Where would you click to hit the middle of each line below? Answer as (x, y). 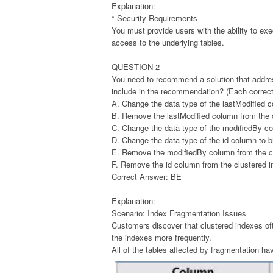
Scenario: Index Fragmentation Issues (179, 213)
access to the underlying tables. (168, 42)
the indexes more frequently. (161, 237)
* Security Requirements (154, 18)
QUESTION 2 (136, 66)
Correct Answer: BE (147, 176)
